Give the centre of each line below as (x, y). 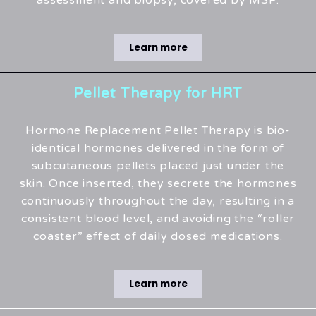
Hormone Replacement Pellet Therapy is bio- (158, 131)
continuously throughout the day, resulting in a (158, 201)
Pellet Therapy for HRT (158, 94)
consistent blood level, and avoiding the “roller (158, 219)
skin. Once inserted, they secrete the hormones (158, 184)
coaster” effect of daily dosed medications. (158, 237)
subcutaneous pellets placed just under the (158, 166)
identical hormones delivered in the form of (158, 148)
